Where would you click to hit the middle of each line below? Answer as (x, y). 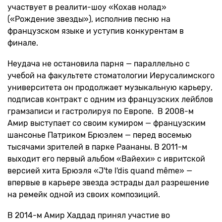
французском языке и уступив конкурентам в (96, 31)
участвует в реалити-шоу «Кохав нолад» (87, 7)
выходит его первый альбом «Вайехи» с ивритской (106, 159)
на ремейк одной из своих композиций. (84, 194)
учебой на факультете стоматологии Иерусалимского (111, 76)
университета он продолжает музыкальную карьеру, (110, 87)
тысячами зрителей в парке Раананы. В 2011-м (97, 147)
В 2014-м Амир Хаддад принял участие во (89, 215)
